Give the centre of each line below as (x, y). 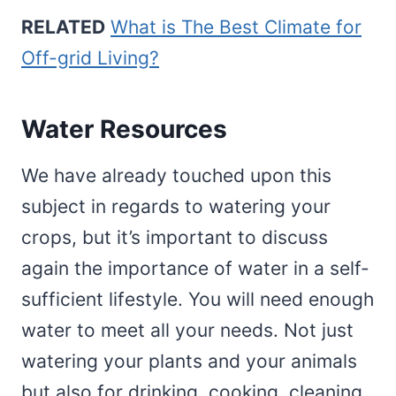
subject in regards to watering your (176, 207)
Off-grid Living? (90, 58)
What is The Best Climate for (236, 27)
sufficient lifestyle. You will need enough (198, 300)
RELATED (63, 27)
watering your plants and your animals (189, 362)
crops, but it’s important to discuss (175, 238)
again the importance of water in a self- (195, 269)
